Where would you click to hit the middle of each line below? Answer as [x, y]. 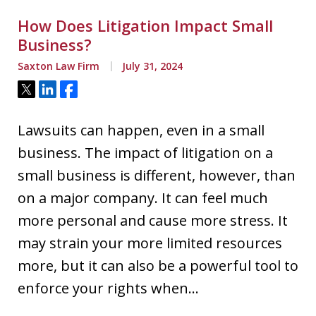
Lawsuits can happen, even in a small [141, 130]
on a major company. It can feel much [143, 198]
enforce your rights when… [108, 288]
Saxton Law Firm [59, 66]
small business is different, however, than [157, 175]
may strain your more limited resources [150, 243]
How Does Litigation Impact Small [145, 25]
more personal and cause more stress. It [153, 220]
